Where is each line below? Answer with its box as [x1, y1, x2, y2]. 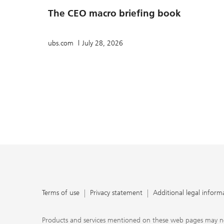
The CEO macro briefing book [48, 7, 181, 19]
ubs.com [48, 38, 75, 47]
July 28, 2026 [82, 38, 123, 47]
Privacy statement [90, 188, 142, 197]
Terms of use [42, 188, 79, 197]
